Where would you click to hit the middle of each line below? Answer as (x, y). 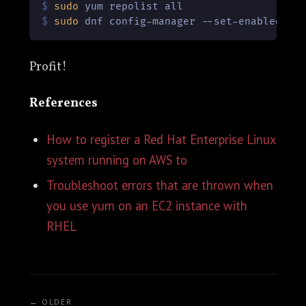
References (63, 103)
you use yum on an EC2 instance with (147, 206)
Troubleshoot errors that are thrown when (160, 185)
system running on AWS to (117, 159)
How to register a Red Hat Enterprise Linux (161, 139)
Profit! (48, 67)
